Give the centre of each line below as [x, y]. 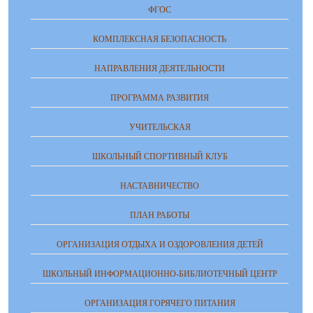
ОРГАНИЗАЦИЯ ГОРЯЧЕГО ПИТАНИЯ [160, 304]
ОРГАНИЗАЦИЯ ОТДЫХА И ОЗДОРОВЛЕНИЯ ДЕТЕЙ [160, 245]
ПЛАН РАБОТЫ [160, 216]
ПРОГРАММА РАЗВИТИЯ [160, 98]
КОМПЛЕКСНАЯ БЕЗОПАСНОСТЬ [160, 39]
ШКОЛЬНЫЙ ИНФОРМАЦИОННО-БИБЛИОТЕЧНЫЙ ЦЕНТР [160, 274]
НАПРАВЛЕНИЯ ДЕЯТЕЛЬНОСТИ [160, 69]
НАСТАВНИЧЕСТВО [160, 186]
